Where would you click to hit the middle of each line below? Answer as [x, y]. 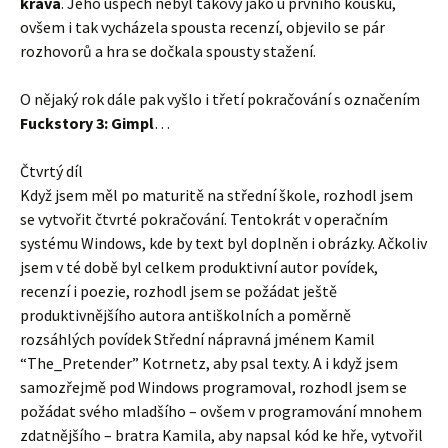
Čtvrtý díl [51, 171]
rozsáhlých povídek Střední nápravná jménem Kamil [197, 339]
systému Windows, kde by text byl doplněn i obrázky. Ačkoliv [223, 243]
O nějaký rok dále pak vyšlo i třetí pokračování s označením [220, 99]
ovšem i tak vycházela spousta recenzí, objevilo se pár [202, 27]
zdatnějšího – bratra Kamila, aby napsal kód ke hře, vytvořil [221, 435]
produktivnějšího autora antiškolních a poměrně [185, 315]
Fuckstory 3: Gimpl [87, 123]
